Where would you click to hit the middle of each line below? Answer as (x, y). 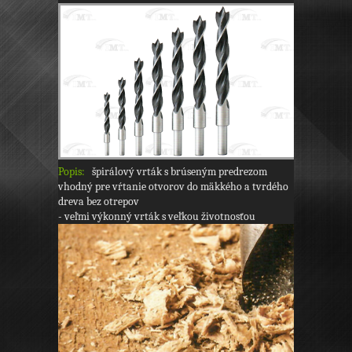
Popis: (71, 172)
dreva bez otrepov (99, 202)
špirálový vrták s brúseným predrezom (176, 172)
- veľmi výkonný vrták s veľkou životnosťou (157, 217)
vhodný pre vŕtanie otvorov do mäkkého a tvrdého (173, 187)
